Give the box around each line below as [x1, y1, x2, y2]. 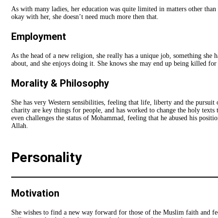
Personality [11, 149, 82, 166]
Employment [11, 31, 66, 43]
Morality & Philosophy [11, 77, 109, 90]
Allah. [11, 122, 28, 130]
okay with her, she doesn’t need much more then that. [11, 13, 159, 21]
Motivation [11, 187, 59, 200]
